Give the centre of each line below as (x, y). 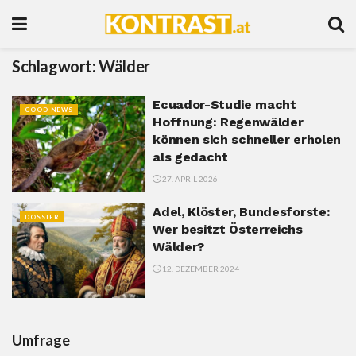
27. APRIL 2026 (190, 179)
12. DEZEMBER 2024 (200, 268)
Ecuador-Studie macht (224, 104)
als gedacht (190, 157)
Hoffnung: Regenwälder (228, 122)
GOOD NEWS (49, 110)
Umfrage (41, 341)
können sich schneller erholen (247, 139)
